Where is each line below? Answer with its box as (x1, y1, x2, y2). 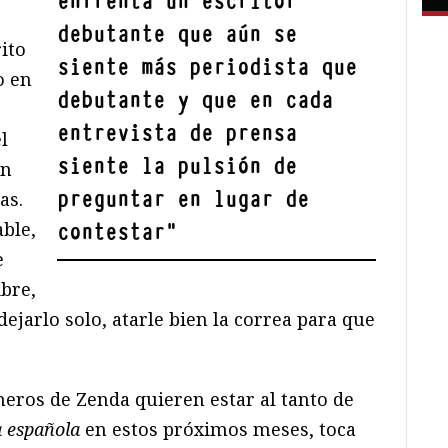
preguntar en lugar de (57, 184, 310, 214)
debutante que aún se (57, 19, 298, 49)
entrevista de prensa (57, 118, 298, 148)
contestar (57, 217, 166, 247)
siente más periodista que (57, 52, 358, 82)
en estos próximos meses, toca (80, 416, 356, 441)
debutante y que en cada (57, 85, 334, 115)
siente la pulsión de (57, 151, 298, 181)
